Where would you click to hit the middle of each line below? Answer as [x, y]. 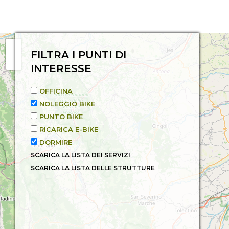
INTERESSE [61, 68]
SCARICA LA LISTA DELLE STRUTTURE [93, 168]
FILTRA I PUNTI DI [78, 55]
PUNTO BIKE [61, 117]
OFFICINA [56, 91]
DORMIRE [56, 142]
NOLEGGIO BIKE [67, 104]
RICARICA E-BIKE [69, 129]
